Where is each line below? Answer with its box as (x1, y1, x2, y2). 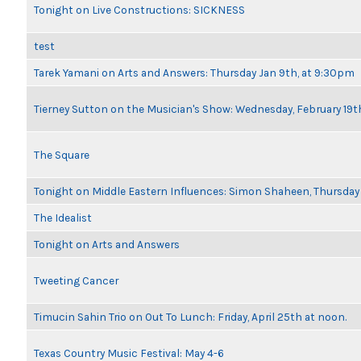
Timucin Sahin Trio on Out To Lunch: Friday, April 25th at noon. (34, 310, 346, 323)
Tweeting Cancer (34, 274, 118, 287)
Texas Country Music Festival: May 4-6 (34, 346, 224, 359)
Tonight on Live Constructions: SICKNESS (34, 3, 245, 16)
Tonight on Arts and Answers (34, 238, 180, 251)
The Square (34, 148, 89, 161)
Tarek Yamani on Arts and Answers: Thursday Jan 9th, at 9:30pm (34, 66, 355, 79)
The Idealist (34, 211, 92, 224)
